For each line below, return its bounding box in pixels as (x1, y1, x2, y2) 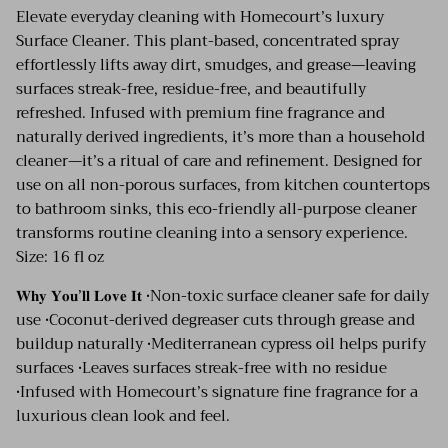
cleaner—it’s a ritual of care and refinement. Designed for (16, 148, 422, 175)
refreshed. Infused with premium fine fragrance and (16, 100, 385, 127)
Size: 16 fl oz (16, 244, 104, 271)
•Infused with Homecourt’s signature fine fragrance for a (16, 379, 418, 406)
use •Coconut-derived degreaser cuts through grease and (16, 307, 415, 334)
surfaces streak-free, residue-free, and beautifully (16, 76, 366, 103)
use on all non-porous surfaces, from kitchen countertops (16, 172, 430, 199)
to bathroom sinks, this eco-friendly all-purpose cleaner (16, 196, 417, 223)
